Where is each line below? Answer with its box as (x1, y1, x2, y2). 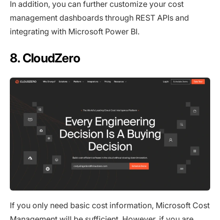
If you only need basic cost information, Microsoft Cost (10, 200, 210, 210)
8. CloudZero (10, 51, 81, 66)
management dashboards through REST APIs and (10, 13, 189, 23)
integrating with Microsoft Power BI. (10, 27, 139, 37)
